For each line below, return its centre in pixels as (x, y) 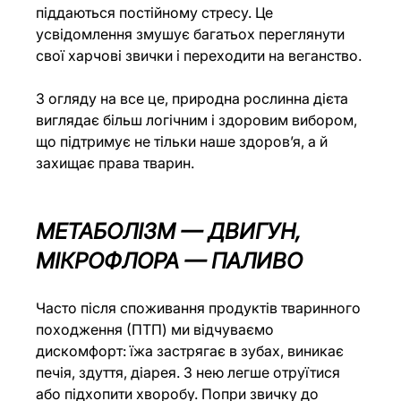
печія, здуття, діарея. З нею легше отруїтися (190, 372)
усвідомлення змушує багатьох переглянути (192, 34)
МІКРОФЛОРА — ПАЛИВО (170, 260)
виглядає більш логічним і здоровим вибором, (199, 119)
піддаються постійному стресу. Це (157, 12)
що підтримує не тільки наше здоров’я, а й (184, 141)
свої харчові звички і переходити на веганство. (199, 55)
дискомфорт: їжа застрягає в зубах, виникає (192, 350)
